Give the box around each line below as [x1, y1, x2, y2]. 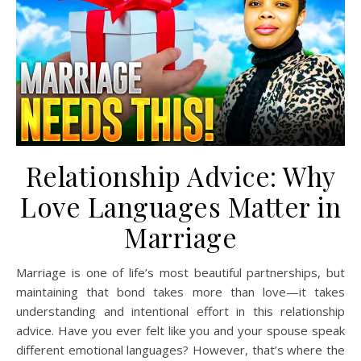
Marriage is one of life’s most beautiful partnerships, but [16, 264, 27, 281]
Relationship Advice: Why [25, 158, 336, 194]
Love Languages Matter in [20, 189, 341, 225]
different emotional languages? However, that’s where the [16, 342, 345, 359]
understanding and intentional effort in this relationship [16, 303, 345, 320]
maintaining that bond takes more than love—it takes [16, 284, 345, 301]
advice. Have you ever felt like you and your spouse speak [16, 322, 345, 339]
